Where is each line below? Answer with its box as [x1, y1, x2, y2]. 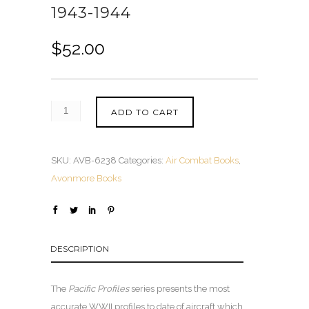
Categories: [119, 154, 166, 166]
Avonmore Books [51, 172, 121, 183]
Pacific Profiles [68, 283, 129, 294]
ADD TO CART [111, 106, 179, 117]
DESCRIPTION [50, 243, 109, 254]
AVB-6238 [73, 154, 117, 166]
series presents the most [129, 283, 230, 294]
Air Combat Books [166, 154, 239, 166]
